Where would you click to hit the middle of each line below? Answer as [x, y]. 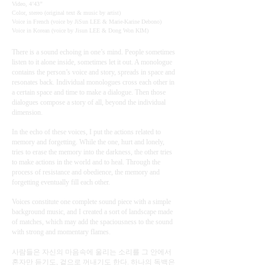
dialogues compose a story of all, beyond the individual [89, 102]
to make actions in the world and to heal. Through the [86, 162]
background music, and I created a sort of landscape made [92, 212]
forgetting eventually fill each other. [61, 182]
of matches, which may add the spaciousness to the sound [92, 222]
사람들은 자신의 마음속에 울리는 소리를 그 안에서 [92, 252]
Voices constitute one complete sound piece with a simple [91, 202]
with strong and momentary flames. [61, 232]
